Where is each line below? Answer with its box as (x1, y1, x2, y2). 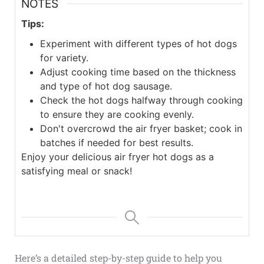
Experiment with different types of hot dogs (39, 37, 237, 49)
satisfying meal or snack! (21, 164, 132, 177)
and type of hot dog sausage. (39, 80, 172, 92)
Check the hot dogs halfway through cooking (39, 94, 243, 106)
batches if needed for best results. (39, 136, 193, 148)
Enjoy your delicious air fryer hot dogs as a (21, 150, 214, 163)
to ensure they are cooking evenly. (39, 108, 194, 120)
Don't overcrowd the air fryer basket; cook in (39, 122, 242, 134)
